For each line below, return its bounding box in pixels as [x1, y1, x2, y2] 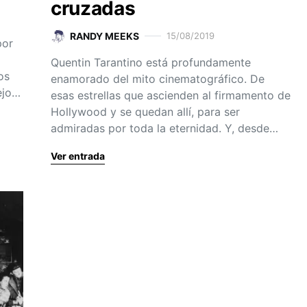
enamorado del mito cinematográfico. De [51, 72, 265, 86]
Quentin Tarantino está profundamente [51, 56, 251, 69]
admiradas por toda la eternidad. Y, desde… [51, 121, 278, 135]
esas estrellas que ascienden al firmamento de [51, 88, 291, 102]
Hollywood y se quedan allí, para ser [51, 105, 240, 119]
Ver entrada [51, 150, 105, 162]
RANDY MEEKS [70, 30, 139, 42]
